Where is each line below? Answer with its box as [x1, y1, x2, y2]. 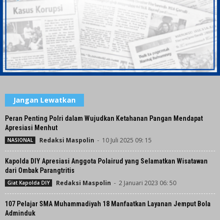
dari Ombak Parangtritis [5, 166, 75, 175]
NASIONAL [7, 137, 33, 144]
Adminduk [5, 209, 35, 218]
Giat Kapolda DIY [7, 179, 50, 187]
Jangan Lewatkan [13, 95, 76, 105]
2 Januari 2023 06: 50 [119, 179, 176, 188]
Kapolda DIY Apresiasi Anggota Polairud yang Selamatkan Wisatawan [5, 157, 208, 165]
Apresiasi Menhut [5, 124, 57, 132]
